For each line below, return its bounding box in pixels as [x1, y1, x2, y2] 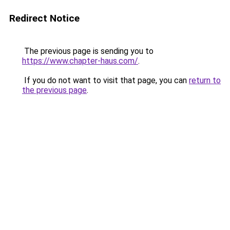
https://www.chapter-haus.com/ [22, 56, 138, 66]
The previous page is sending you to [22, 46, 154, 56]
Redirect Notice [9, 12, 80, 24]
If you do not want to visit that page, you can [22, 75, 189, 85]
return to [189, 75, 221, 85]
